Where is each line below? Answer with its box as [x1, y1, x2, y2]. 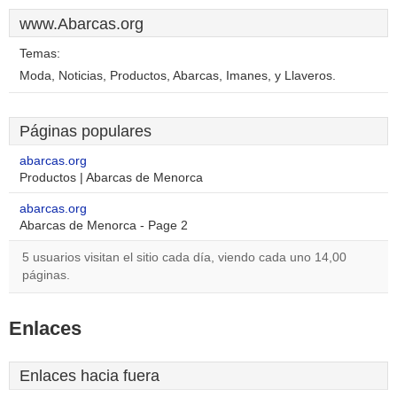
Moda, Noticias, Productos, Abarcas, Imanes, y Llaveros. [19, 69, 336, 82]
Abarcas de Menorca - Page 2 [19, 219, 188, 232]
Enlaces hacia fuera [19, 367, 160, 385]
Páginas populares [19, 122, 152, 140]
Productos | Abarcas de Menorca [19, 171, 203, 184]
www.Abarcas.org [19, 15, 144, 33]
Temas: [19, 47, 60, 60]
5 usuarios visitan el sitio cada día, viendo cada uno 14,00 [22, 251, 346, 264]
